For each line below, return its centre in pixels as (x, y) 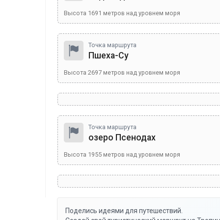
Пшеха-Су (109, 55)
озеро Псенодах (122, 137)
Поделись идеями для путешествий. (124, 211)
